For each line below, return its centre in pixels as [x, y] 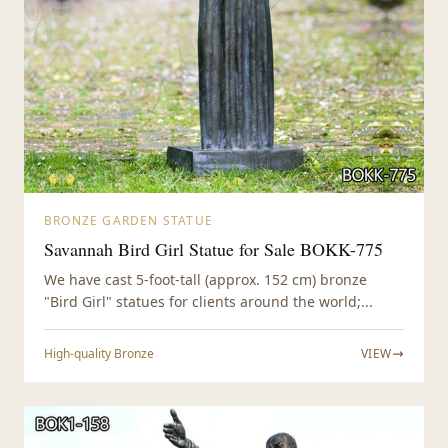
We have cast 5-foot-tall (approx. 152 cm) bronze [205, 280]
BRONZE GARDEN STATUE [128, 221]
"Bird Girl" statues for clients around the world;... [208, 302]
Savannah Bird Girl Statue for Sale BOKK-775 [213, 249]
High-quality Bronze [99, 354]
